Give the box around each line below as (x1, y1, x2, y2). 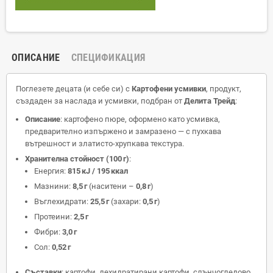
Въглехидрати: (34, 196, 90, 206)
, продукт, (206, 83, 241, 93)
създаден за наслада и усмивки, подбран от (16, 96, 184, 105)
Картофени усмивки (132, 83, 206, 93)
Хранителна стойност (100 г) (25, 154, 129, 163)
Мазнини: (34, 181, 73, 191)
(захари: (109, 196, 143, 206)
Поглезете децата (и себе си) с (16, 83, 132, 93)
